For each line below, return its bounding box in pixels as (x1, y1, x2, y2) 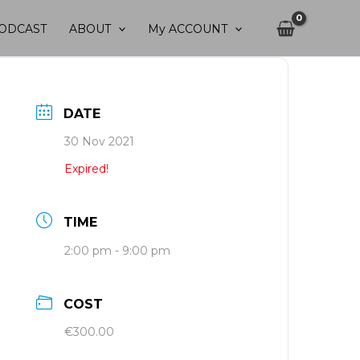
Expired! (64, 162, 109, 176)
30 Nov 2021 (64, 134, 135, 149)
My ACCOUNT (148, 21, 227, 36)
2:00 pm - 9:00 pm (64, 243, 171, 258)
